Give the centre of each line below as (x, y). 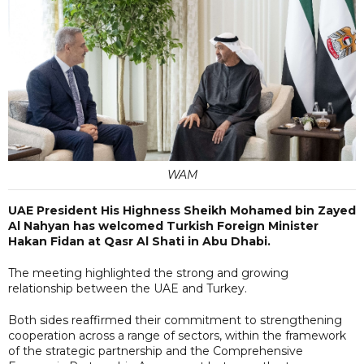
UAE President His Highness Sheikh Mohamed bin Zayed (182, 210)
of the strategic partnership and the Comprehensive (156, 351)
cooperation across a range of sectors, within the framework (177, 335)
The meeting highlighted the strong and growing (148, 273)
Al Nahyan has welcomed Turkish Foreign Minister (163, 225)
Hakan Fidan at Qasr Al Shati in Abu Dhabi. (139, 241)
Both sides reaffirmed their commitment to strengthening (175, 320)
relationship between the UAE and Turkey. (128, 288)
